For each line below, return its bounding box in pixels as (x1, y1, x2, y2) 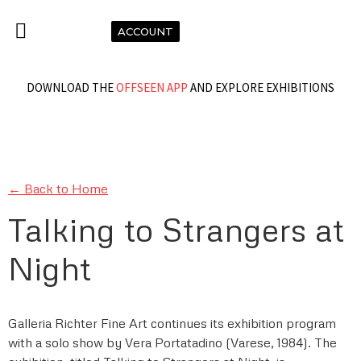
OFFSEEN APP (116, 80, 188, 95)
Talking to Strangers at (8, 209, 344, 249)
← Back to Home (8, 180, 108, 197)
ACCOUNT (117, 25, 173, 38)
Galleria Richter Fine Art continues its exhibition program (8, 314, 336, 331)
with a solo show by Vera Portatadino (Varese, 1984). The (8, 334, 337, 351)
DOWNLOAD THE (27, 80, 116, 95)
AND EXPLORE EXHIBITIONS (188, 80, 334, 95)
